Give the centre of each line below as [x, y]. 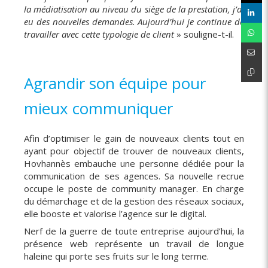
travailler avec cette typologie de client [100, 34]
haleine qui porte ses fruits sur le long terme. [116, 256]
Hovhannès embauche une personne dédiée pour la [134, 163]
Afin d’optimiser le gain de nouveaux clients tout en [134, 138]
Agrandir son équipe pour [115, 83]
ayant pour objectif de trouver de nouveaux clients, [134, 151]
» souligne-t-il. [206, 34]
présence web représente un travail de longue [134, 243]
